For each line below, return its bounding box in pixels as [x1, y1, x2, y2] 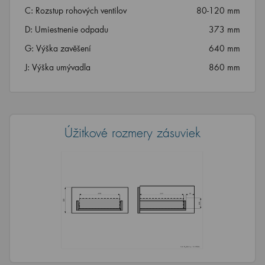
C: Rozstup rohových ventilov [25, 4, 127, 16]
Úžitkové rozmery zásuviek [64, 125, 201, 141]
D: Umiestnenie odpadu [25, 23, 108, 35]
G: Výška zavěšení [25, 42, 91, 54]
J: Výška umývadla [25, 61, 91, 73]
